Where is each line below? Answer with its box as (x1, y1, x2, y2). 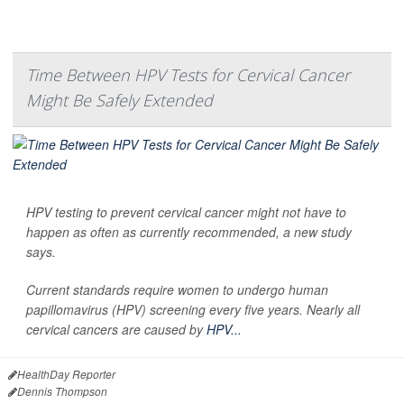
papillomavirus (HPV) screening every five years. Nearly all (26, 299, 360, 318)
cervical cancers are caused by (26, 319, 207, 338)
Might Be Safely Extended (26, 88, 213, 111)
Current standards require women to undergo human (26, 280, 328, 298)
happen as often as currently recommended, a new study (26, 222, 352, 241)
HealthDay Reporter (17, 365, 115, 381)
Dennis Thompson (17, 382, 107, 399)
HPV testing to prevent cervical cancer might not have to (26, 202, 346, 221)
